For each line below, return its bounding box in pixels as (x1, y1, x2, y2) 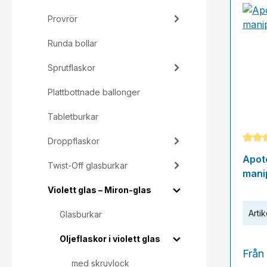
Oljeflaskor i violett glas (60, 234, 160, 244)
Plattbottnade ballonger (48, 87, 140, 97)
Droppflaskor (48, 136, 100, 146)
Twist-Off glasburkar (48, 160, 128, 170)
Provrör (48, 14, 77, 24)
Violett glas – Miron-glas (48, 185, 151, 195)
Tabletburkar (48, 111, 98, 122)
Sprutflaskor (48, 63, 95, 73)
